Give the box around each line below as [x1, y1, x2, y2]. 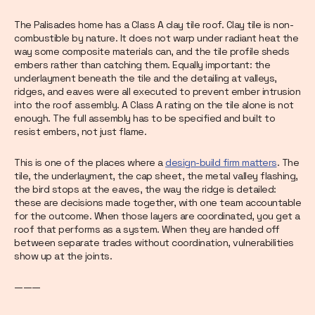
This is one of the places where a [14, 156, 165, 169]
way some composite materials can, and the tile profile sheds [14, 45, 289, 58]
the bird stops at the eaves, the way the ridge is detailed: [14, 183, 276, 196]
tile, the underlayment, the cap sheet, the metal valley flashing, [14, 169, 298, 183]
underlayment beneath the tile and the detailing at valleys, [14, 72, 277, 85]
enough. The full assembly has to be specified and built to [14, 112, 275, 125]
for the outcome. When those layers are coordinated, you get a [14, 210, 300, 223]
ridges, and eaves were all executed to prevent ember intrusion [14, 85, 300, 98]
